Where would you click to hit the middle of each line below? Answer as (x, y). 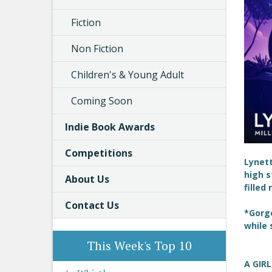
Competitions (99, 153)
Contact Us (92, 205)
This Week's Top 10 (139, 246)
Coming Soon (102, 101)
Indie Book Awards (110, 127)
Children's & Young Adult (127, 75)
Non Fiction (97, 49)
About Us (87, 179)
